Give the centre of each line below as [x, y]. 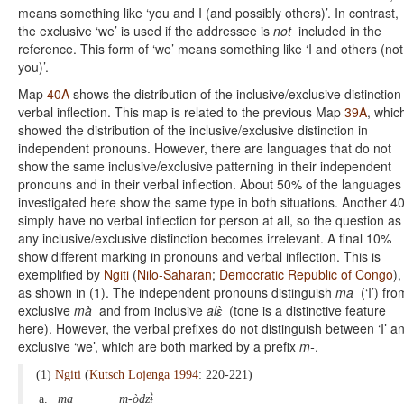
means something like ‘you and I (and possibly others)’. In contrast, [208, 12]
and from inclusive [149, 310]
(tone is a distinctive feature [304, 310]
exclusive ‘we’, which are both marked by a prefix [159, 346]
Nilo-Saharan [174, 274]
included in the [336, 30]
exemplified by [61, 274]
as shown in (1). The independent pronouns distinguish [177, 292]
